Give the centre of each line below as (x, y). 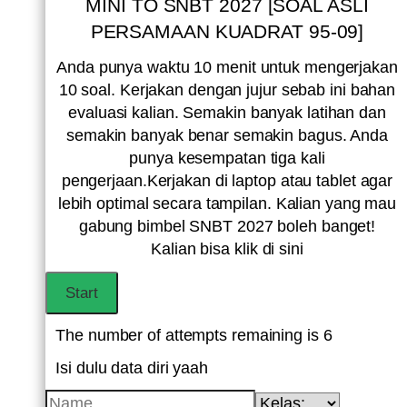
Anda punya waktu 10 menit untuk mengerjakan (227, 68)
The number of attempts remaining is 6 (194, 335)
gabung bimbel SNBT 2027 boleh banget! (227, 227)
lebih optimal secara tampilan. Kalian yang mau (227, 204)
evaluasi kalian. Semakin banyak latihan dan (227, 113)
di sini (283, 249)
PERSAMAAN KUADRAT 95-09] (227, 32)
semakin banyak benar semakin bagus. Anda (227, 136)
